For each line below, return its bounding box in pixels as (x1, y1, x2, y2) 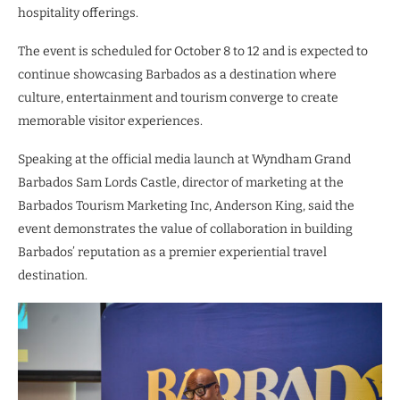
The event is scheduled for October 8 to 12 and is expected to (18, 43, 368, 59)
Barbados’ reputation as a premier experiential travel (18, 244, 327, 260)
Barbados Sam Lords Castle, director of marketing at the (18, 174, 344, 190)
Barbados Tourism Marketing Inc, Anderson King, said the (18, 197, 354, 213)
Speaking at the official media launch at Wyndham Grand (18, 151, 351, 167)
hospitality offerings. (18, 4, 138, 21)
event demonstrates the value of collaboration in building (18, 221, 353, 237)
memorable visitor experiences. (18, 112, 203, 129)
